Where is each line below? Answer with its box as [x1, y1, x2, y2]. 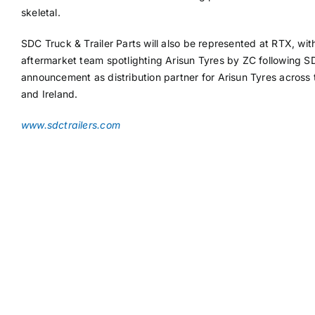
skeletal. [20, 6, 60, 19]
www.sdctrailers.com [20, 119, 120, 131]
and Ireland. [20, 88, 78, 101]
